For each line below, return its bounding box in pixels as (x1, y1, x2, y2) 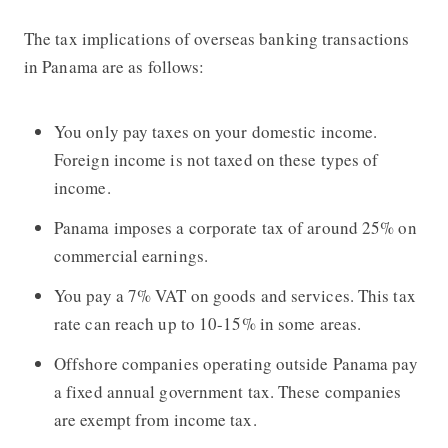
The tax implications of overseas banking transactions (23, 26, 410, 50)
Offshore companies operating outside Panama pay (53, 351, 418, 375)
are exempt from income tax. (53, 407, 257, 431)
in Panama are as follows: (23, 54, 205, 78)
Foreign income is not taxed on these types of (53, 147, 379, 171)
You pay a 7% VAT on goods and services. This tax (53, 283, 416, 307)
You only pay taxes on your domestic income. (53, 119, 378, 143)
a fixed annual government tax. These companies (53, 379, 402, 403)
